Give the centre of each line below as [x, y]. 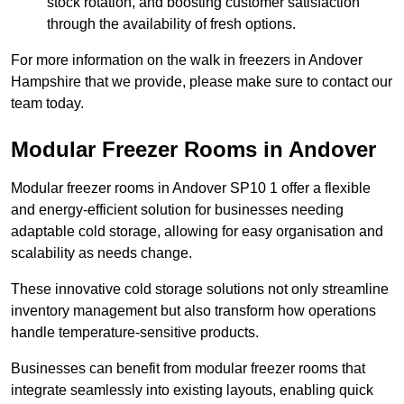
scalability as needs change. [101, 253]
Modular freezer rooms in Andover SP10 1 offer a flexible [191, 188]
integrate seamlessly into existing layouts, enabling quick [192, 390]
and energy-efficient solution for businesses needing [177, 210]
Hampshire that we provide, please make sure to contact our [202, 82]
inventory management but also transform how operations [193, 311]
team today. [47, 104]
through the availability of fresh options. [171, 24]
